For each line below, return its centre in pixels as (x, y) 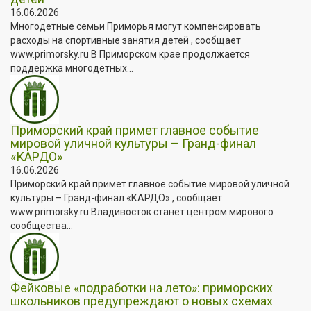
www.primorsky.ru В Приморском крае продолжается (130, 54)
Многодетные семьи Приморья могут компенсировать (136, 26)
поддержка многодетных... (72, 68)
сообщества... (42, 225)
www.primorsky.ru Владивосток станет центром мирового (142, 211)
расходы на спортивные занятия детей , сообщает (126, 40)
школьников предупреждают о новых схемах (142, 301)
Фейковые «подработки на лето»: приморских (142, 287)
